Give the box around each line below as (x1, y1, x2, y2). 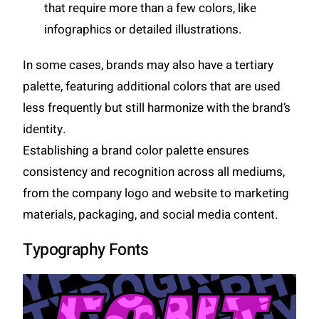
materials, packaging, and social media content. (23, 206, 278, 224)
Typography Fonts (23, 238, 149, 263)
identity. (23, 120, 69, 139)
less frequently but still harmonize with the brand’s (23, 99, 291, 117)
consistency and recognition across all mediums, (23, 163, 286, 182)
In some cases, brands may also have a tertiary (23, 56, 274, 75)
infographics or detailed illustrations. (44, 21, 242, 39)
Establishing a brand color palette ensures (23, 142, 250, 160)
